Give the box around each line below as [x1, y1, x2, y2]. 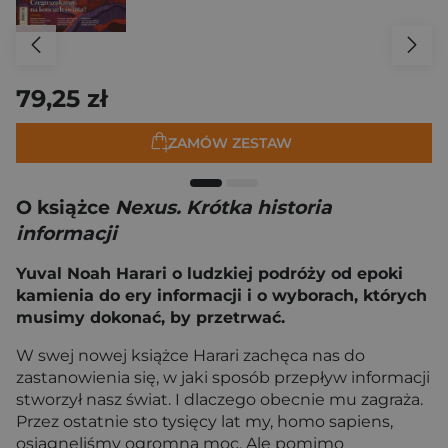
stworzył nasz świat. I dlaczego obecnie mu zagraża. [16, 390, 423, 409]
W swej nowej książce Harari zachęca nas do [16, 346, 365, 365]
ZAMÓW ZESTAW [168, 133, 292, 152]
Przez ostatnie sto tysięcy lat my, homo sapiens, [16, 412, 393, 431]
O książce [16, 196, 115, 219]
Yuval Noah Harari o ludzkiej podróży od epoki [16, 264, 403, 283]
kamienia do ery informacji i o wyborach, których [16, 286, 427, 305]
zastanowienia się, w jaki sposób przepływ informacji [16, 368, 430, 387]
